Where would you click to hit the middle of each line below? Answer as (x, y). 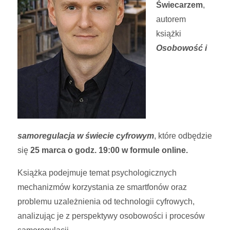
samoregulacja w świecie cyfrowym (86, 136)
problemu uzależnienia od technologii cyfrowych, (106, 202)
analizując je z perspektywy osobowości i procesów (111, 216)
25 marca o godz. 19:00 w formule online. (109, 150)
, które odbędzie (183, 136)
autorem (171, 20)
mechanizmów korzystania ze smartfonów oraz (102, 187)
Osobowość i (182, 48)
